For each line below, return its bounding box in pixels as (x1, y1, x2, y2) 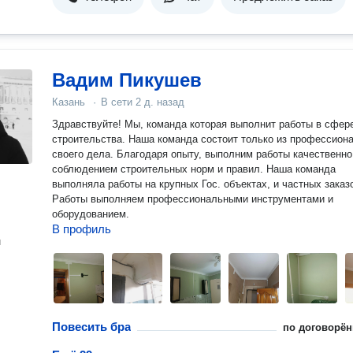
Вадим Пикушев (52, 69, 202, 91)
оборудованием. (52, 208, 129, 220)
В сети (101, 96, 136, 108)
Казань (52, 96, 85, 108)
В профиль (52, 222, 111, 236)
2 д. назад (136, 96, 184, 108)
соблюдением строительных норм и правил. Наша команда (52, 163, 336, 175)
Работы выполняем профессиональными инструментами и (52, 193, 333, 205)
